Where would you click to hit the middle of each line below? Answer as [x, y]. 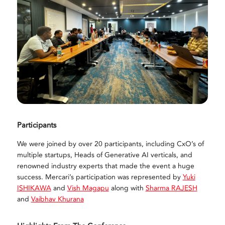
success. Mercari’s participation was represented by [100, 177]
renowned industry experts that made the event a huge [105, 166]
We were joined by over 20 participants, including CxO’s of [110, 144]
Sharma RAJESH [171, 188]
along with [127, 188]
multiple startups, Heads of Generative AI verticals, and [104, 155]
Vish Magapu [88, 188]
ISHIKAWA [34, 188]
